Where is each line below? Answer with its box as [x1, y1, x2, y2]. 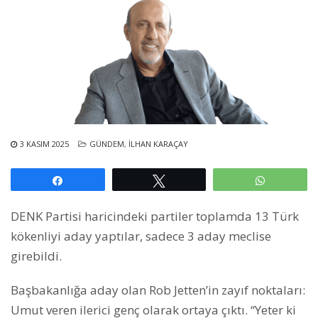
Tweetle [174, 175, 207, 185]
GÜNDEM [89, 138, 124, 149]
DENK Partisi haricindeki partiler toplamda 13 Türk [11, 207, 299, 224]
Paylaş [72, 175, 100, 185]
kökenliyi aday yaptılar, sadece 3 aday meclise [11, 227, 271, 244]
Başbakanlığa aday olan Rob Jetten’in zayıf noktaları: [11, 281, 305, 298]
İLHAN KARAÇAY [128, 138, 188, 149]
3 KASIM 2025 [20, 138, 69, 149]
